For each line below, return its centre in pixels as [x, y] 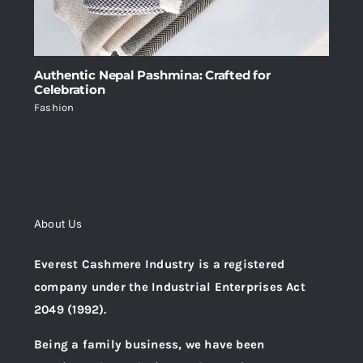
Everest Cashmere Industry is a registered [160, 265]
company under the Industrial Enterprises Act [170, 287]
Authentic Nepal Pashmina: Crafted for [152, 75]
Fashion [54, 108]
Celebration [70, 90]
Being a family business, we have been [149, 345]
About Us [58, 224]
